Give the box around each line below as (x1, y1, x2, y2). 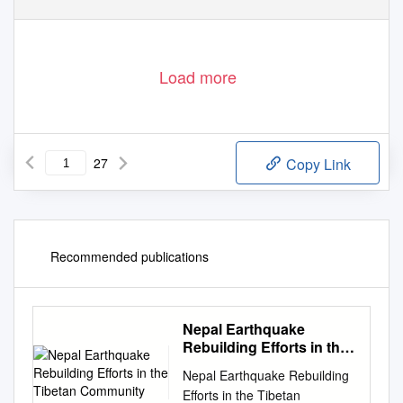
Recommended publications (50, 247, 209, 266)
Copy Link (282, 154, 351, 175)
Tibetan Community (183, 354, 317, 376)
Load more (159, 65, 237, 89)
